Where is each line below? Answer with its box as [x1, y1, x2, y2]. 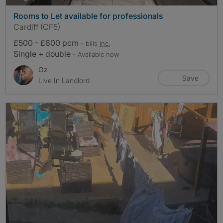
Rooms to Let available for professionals [13, 11, 163, 21]
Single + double [13, 49, 73, 59]
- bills [81, 39, 100, 48]
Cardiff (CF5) [13, 22, 60, 32]
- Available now [73, 50, 119, 59]
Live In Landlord [38, 76, 90, 85]
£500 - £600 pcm [13, 38, 81, 48]
